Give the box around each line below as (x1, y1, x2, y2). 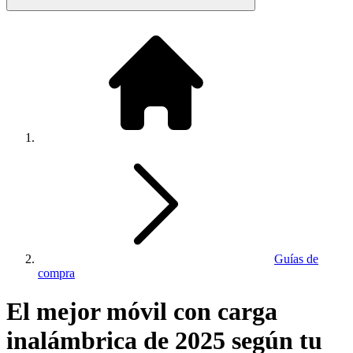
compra (38, 266, 75, 280)
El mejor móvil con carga (6, 297, 277, 326)
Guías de (274, 252, 318, 266)
